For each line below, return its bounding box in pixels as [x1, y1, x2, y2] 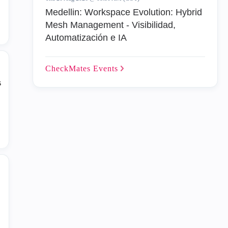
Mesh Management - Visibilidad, [45, 20, 176, 30]
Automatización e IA [45, 33, 127, 43]
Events [93, 64, 121, 73]
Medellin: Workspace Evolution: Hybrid [45, 7, 202, 17]
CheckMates [45, 64, 93, 73]
